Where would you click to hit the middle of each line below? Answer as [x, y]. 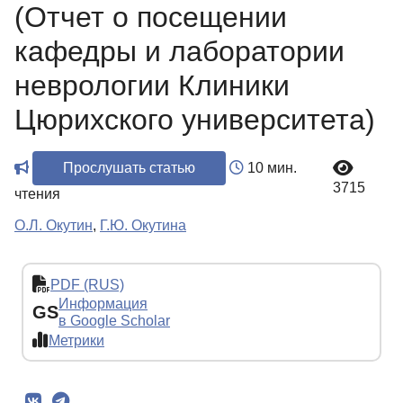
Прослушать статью [129, 168]
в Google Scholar [114, 321]
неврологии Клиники [152, 86]
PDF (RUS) [87, 284]
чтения [37, 194]
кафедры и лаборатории [179, 52]
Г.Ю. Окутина [143, 226]
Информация [103, 304]
